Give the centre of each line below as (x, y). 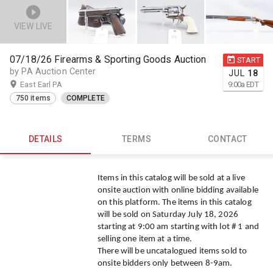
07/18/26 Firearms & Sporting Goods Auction (108, 59)
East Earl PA (41, 84)
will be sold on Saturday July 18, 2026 (168, 215)
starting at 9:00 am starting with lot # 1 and (178, 227)
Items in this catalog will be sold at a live (171, 179)
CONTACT (227, 139)
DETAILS (45, 139)
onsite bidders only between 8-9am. (165, 264)
